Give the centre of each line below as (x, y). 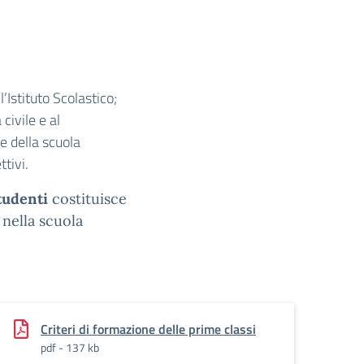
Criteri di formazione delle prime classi (148, 329)
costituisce (87, 199)
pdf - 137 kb (70, 347)
